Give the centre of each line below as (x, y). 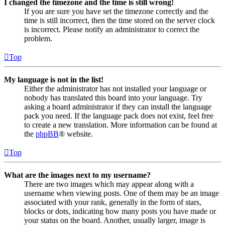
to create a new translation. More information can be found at (121, 125)
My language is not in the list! (54, 79)
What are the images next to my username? (77, 175)
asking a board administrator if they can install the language (118, 106)
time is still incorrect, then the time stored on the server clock (120, 20)
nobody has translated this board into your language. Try (113, 97)
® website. (76, 134)
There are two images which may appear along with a (109, 184)
